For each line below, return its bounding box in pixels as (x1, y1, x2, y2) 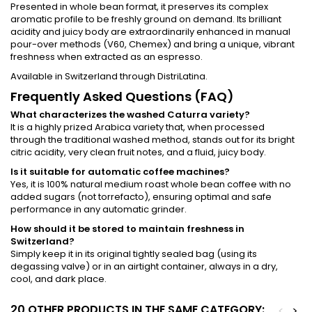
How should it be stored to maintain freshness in (10, 221, 244, 235)
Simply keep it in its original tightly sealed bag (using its (10, 247, 257, 260)
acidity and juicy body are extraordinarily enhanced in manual (10, 24, 290, 38)
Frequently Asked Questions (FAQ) (10, 87, 234, 105)
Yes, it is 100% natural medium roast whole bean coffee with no (10, 177, 291, 191)
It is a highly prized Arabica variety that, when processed (10, 120, 265, 134)
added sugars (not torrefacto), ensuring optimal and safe (10, 189, 272, 203)
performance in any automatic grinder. (10, 202, 187, 216)
